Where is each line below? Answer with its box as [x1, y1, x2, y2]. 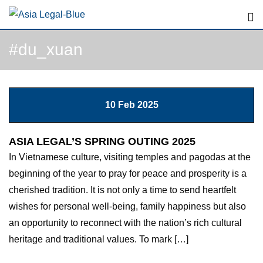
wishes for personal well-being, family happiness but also [9, 201, 246, 211]
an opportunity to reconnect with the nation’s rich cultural [9, 217, 242, 228]
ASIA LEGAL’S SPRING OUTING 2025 [9, 135, 195, 147]
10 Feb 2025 [104, 99, 159, 110]
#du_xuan [9, 40, 83, 59]
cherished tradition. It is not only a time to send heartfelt [9, 184, 236, 195]
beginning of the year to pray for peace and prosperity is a [9, 168, 247, 178]
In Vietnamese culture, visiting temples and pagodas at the [9, 151, 251, 162]
